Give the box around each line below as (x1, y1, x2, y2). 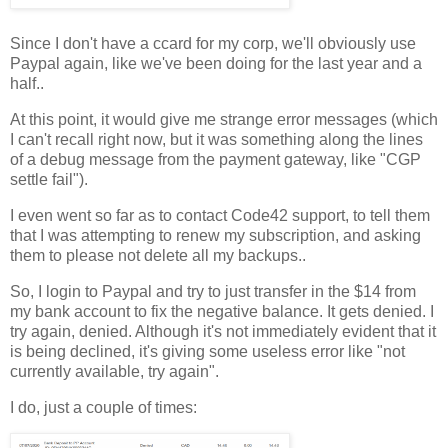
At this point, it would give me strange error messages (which (10, 111, 438, 129)
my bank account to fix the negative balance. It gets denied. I (10, 302, 434, 320)
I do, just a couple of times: (10, 398, 197, 416)
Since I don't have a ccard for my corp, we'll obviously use (10, 35, 416, 53)
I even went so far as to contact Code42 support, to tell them (10, 206, 430, 224)
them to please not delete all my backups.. (10, 246, 306, 264)
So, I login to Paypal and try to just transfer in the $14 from (10, 282, 416, 300)
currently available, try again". (10, 362, 219, 380)
